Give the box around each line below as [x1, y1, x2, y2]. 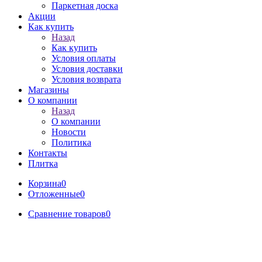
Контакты [28, 148, 67, 158]
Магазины [28, 85, 69, 95]
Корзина [28, 178, 61, 188]
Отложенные [28, 189, 80, 199]
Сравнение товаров [28, 209, 106, 219]
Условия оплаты [51, 53, 116, 63]
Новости [51, 127, 86, 137]
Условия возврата [51, 74, 121, 84]
